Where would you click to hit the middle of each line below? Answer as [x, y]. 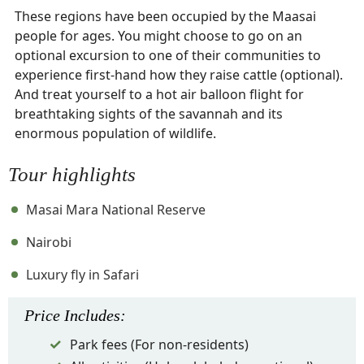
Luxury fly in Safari [82, 275]
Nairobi [49, 242]
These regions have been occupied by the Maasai [165, 16]
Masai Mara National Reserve [116, 210]
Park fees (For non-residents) [159, 344]
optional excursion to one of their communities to [168, 55]
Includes [92, 315]
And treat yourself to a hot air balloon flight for [159, 94]
